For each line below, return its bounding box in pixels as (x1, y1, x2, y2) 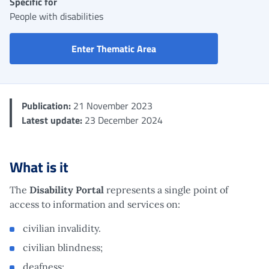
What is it (10, 156, 68, 178)
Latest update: (22, 112, 82, 127)
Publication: (22, 98, 71, 113)
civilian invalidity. (23, 222, 101, 234)
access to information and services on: (10, 198, 180, 210)
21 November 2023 (71, 98, 153, 113)
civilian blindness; (23, 241, 103, 253)
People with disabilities (10, 8, 103, 23)
